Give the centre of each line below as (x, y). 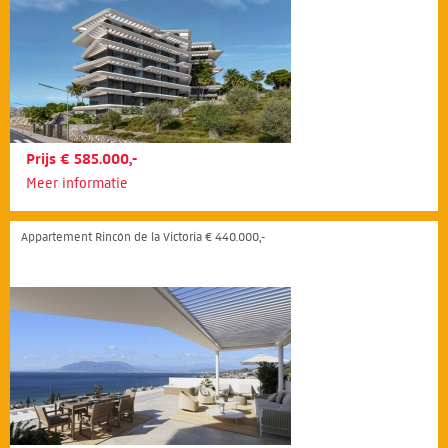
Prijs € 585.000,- (81, 158)
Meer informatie (77, 183)
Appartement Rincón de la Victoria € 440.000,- (143, 236)
